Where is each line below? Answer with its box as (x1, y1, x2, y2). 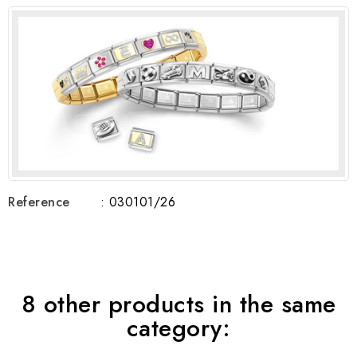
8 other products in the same (21, 287, 336, 322)
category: (126, 311, 231, 346)
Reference (8, 193, 70, 212)
